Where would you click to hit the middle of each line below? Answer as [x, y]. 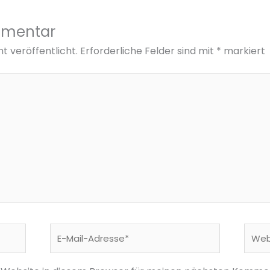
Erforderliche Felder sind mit [148, 51]
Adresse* [71, 261]
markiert [243, 51]
